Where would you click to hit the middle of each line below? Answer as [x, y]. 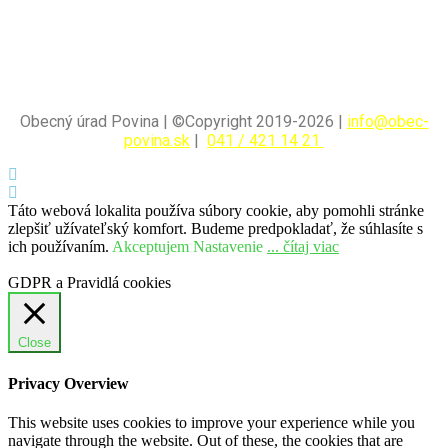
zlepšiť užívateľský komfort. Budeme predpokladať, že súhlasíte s [215, 229]
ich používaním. [60, 247]
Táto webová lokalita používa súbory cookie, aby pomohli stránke [216, 211]
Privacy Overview [68, 383]
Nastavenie [228, 247]
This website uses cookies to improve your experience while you [211, 422]
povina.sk [157, 141]
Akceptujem [150, 247]
